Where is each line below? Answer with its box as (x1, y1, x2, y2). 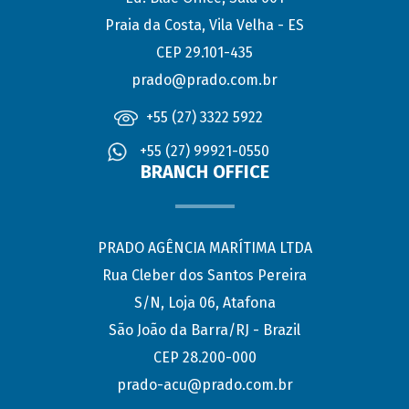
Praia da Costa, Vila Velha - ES (105, 16, 304, 35)
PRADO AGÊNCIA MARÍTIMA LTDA (97, 239, 312, 257)
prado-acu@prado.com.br (116, 376, 293, 394)
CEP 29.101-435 (156, 44, 253, 62)
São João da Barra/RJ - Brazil (109, 321, 300, 340)
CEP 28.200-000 (152, 349, 257, 367)
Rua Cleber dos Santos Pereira (102, 267, 307, 285)
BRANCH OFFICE (140, 161, 269, 184)
